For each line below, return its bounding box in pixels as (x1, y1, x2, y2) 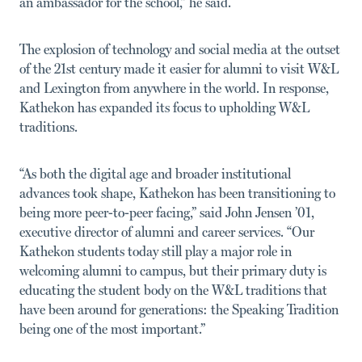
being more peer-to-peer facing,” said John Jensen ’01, (19, 203, 314, 221)
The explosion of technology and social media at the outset (19, 40, 340, 57)
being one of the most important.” (19, 319, 205, 337)
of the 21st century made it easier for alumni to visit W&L (19, 59, 339, 77)
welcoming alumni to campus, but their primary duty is (19, 261, 326, 279)
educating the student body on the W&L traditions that (19, 280, 327, 298)
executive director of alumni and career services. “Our (19, 222, 314, 240)
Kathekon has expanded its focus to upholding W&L (19, 98, 309, 116)
